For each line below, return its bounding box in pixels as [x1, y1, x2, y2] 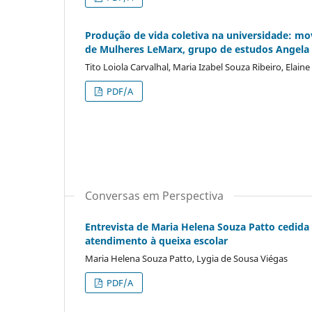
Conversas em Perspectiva [85, 187, 224, 203]
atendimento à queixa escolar [85, 233, 228, 247]
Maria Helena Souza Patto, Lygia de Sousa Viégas [85, 251, 288, 265]
